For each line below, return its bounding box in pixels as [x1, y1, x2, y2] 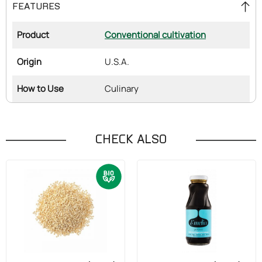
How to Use [17, 82, 64, 95]
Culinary [105, 82, 139, 95]
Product [17, 29, 49, 41]
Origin [17, 56, 42, 68]
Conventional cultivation [105, 29, 206, 41]
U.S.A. [105, 56, 129, 68]
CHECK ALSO [95, 133, 167, 147]
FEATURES [12, 2, 60, 12]
